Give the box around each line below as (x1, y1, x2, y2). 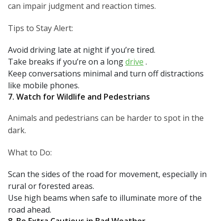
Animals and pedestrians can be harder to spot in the (8, 112, 204, 124)
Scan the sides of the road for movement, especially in (8, 169, 207, 180)
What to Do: (8, 147, 52, 158)
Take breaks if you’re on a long (8, 56, 125, 68)
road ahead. (8, 204, 51, 216)
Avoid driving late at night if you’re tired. (8, 44, 155, 56)
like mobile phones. (8, 80, 79, 91)
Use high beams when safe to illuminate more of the (8, 192, 202, 204)
